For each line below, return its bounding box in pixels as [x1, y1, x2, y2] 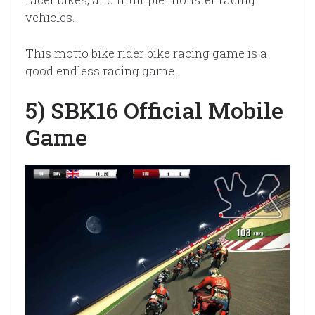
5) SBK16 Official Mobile [25, 95, 283, 126]
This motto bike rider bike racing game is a [25, 44, 267, 61]
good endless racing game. [25, 62, 177, 79]
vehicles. [25, 9, 75, 26]
